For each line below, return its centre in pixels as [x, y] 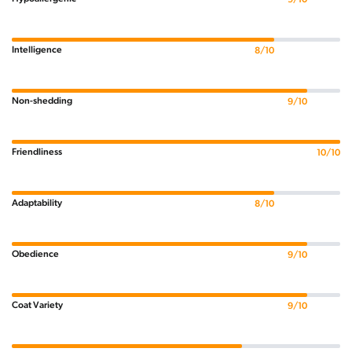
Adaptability [37, 203]
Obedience [35, 254]
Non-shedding [42, 101]
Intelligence [37, 50]
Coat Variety [37, 305]
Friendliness [37, 152]
